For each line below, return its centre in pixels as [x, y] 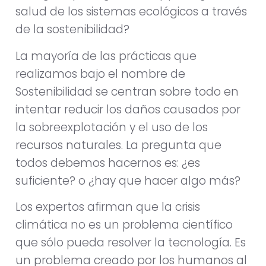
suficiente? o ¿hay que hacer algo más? [128, 180]
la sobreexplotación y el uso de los [112, 127]
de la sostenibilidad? [72, 30]
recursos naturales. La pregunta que [118, 145]
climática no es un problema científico [124, 225]
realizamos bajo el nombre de [100, 74]
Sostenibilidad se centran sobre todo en [127, 91]
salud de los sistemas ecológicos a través [131, 12]
